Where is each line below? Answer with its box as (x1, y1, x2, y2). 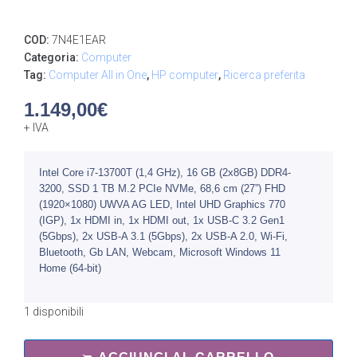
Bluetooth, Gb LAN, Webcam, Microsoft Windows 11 (39, 246, 280, 258)
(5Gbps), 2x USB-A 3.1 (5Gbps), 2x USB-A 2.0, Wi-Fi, (39, 230, 288, 242)
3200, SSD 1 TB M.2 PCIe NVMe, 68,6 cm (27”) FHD (39, 182, 285, 194)
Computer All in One (49, 69, 147, 81)
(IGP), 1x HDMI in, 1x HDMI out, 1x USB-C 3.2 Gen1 (39, 214, 284, 226)
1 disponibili (24, 305, 84, 318)
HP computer (151, 69, 218, 81)
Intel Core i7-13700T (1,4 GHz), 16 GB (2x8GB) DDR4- (39, 167, 291, 178)
